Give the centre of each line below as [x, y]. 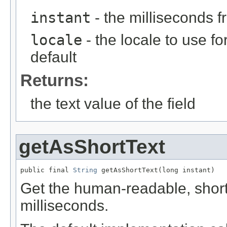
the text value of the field [113, 103]
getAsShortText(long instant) [156, 170]
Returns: [54, 80]
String [85, 170]
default [53, 57]
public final [47, 170]
